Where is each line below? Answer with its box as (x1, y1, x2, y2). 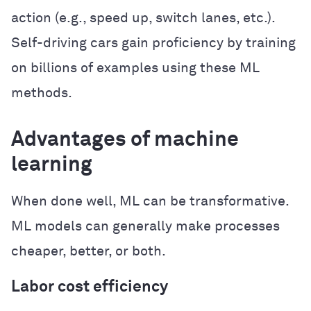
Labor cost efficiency (11, 278, 168, 295)
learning (11, 154, 92, 176)
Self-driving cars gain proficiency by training (11, 35, 296, 50)
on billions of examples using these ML (11, 60, 260, 75)
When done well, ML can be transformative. (11, 194, 289, 208)
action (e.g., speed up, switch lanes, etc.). (11, 10, 275, 25)
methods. (11, 85, 72, 100)
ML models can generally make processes (11, 219, 280, 233)
